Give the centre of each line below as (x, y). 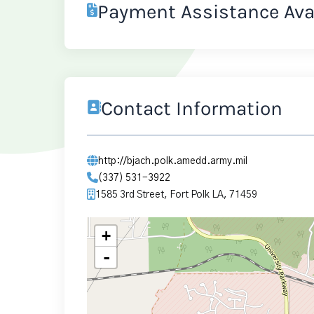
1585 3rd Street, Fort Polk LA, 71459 (176, 195)
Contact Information (192, 108)
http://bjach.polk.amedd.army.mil (173, 161)
